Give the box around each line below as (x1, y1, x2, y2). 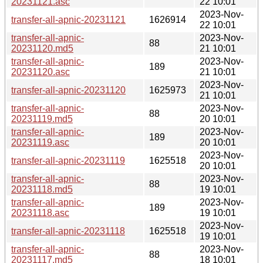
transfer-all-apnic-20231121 (11, 14, 126, 25)
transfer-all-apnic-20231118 (11, 225, 125, 236)
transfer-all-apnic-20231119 (11, 155, 125, 166)
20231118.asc (11, 207, 69, 218)
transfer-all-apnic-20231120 (11, 85, 126, 95)
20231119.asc (11, 137, 69, 147)
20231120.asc (11, 66, 70, 77)
